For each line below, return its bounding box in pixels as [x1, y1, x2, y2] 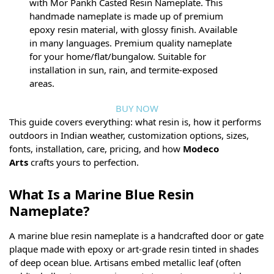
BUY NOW [116, 102, 158, 115]
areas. [29, 76, 55, 89]
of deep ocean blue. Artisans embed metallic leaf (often [9, 256, 241, 269]
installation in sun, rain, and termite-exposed [29, 63, 218, 76]
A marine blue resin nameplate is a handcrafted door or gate [9, 229, 264, 242]
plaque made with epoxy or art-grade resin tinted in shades [9, 243, 259, 256]
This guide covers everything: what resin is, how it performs [9, 116, 261, 128]
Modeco [183, 143, 219, 155]
